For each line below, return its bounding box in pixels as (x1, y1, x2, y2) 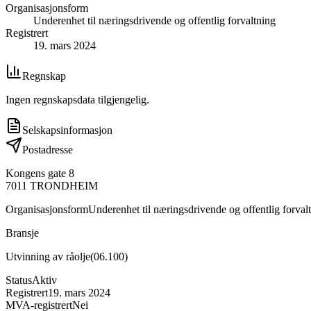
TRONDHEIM (30, 179, 98, 192)
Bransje (6, 226, 39, 239)
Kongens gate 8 (6, 167, 74, 179)
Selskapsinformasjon (22, 124, 112, 136)
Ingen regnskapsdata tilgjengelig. (6, 93, 149, 106)
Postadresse (22, 143, 73, 155)
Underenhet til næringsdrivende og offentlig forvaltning (33, 14, 276, 26)
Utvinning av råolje (6, 250, 90, 262)
